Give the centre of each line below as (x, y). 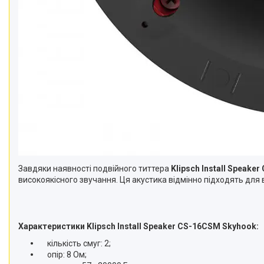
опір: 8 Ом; (62, 255)
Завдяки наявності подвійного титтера (95, 169)
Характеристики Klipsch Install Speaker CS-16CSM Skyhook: (139, 226)
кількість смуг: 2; (75, 243)
